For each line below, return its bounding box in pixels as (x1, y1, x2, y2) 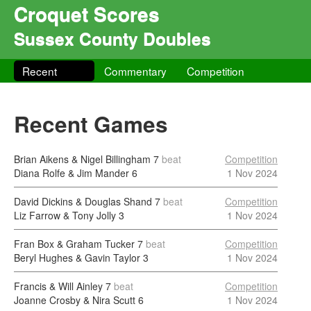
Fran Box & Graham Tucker (14, 237, 135, 251)
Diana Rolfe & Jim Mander (14, 166, 129, 180)
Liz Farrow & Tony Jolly (14, 208, 116, 222)
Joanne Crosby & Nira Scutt (14, 293, 135, 307)
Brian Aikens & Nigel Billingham (14, 152, 151, 166)
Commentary (104, 63, 167, 78)
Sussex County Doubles (14, 26, 211, 51)
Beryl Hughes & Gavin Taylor (14, 251, 140, 264)
